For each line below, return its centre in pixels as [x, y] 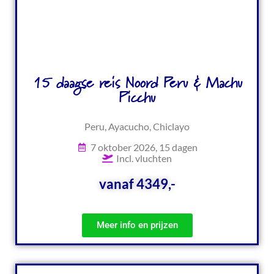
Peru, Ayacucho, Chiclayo [137, 126]
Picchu [137, 98]
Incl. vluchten [144, 158]
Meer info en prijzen [137, 225]
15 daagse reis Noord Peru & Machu [137, 83]
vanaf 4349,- [137, 183]
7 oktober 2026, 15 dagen [144, 147]
